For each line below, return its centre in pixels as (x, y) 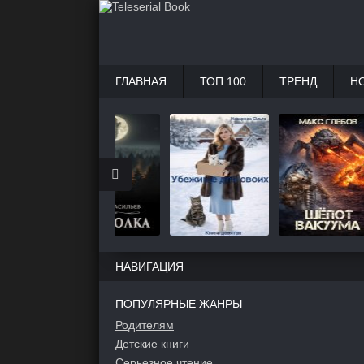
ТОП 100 (223, 81)
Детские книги (152, 344)
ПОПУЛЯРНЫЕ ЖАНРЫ (179, 304)
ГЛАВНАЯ (141, 81)
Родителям (145, 325)
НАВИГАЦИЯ (149, 266)
